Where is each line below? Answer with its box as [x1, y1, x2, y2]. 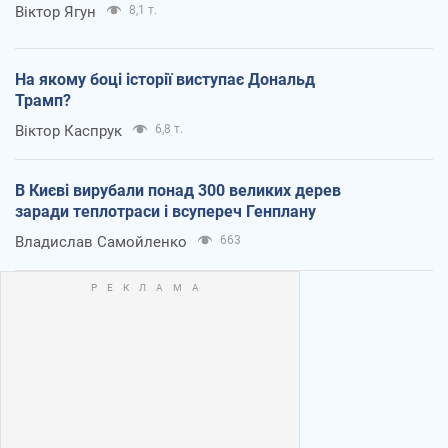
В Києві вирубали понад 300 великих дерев [15, 180, 341, 200]
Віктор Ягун [15, 2, 96, 21]
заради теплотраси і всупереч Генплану [15, 201, 316, 221]
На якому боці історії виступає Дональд [15, 69, 315, 89]
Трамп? [15, 90, 71, 110]
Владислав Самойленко [15, 232, 187, 251]
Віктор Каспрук [15, 121, 122, 140]
